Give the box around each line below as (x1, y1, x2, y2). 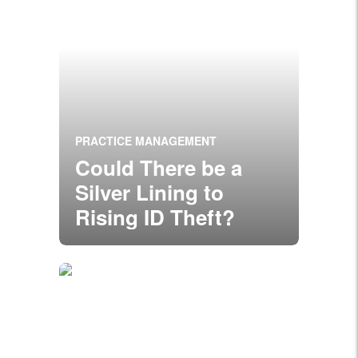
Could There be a (75, 153, 242, 182)
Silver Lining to (75, 177, 224, 207)
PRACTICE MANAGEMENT (75, 133, 217, 149)
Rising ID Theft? (75, 202, 235, 232)
